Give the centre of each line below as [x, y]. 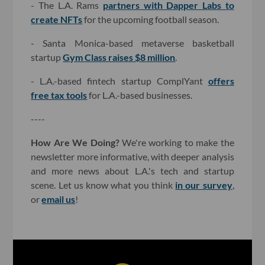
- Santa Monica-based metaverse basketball [132, 43]
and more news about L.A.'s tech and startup [132, 170]
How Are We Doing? [76, 142]
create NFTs [57, 19]
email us [59, 199]
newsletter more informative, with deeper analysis [132, 156]
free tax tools [59, 95]
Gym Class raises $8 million [119, 57]
